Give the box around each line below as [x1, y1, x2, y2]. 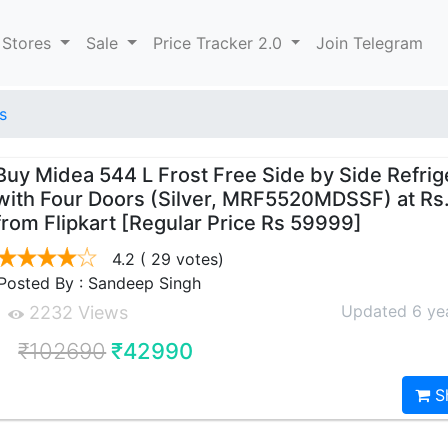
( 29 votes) [135, 249, 225, 269]
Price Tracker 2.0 [152, 33, 287, 53]
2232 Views [24, 302, 129, 323]
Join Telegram [316, 33, 424, 53]
